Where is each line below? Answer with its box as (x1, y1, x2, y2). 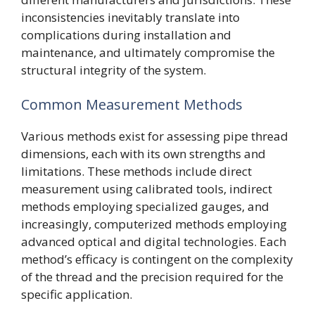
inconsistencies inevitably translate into (21, 8, 240, 25)
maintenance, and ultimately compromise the (21, 44, 275, 60)
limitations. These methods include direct (21, 163, 252, 179)
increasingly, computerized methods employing (21, 216, 287, 232)
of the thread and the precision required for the (21, 269, 283, 285)
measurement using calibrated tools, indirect (21, 181, 272, 197)
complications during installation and (21, 26, 231, 43)
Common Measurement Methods (21, 95, 243, 114)
